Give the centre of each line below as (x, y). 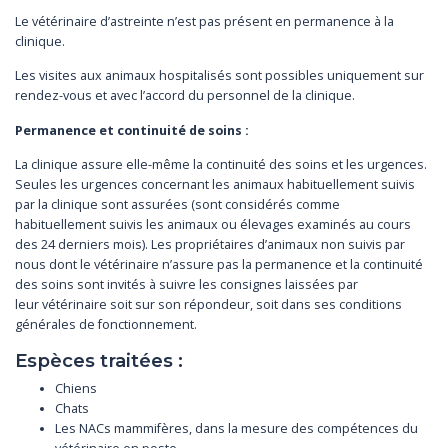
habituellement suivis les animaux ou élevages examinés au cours (213, 225)
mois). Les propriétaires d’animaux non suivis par (259, 245)
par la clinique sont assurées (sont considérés (155, 205)
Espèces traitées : (99, 360)
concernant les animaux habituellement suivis (278, 185)
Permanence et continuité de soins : (132, 130)
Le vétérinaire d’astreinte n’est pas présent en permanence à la (204, 21)
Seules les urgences (78, 185)
